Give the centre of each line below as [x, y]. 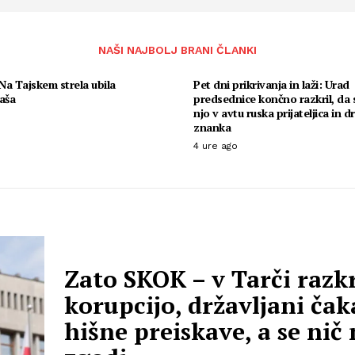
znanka [212, 127]
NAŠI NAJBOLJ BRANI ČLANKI [177, 50]
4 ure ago [216, 145]
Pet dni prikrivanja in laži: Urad [271, 84]
